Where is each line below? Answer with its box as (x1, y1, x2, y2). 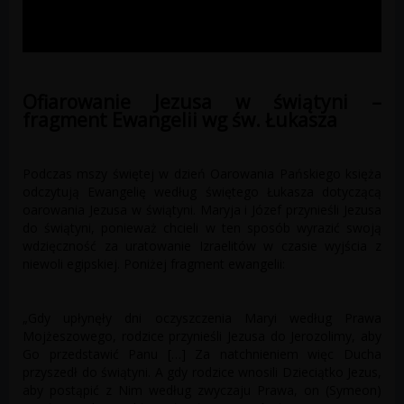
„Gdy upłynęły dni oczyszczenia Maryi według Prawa (23, 309, 381, 327)
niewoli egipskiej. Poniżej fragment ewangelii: (23, 255, 285, 273)
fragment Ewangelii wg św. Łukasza (23, 107, 337, 133)
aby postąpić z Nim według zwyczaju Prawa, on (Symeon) (23, 381, 381, 399)
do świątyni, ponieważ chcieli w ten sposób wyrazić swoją (23, 219, 381, 237)
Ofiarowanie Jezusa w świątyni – (23, 89, 381, 115)
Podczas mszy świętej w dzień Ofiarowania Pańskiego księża (23, 165, 381, 183)
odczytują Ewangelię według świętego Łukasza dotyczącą (23, 183, 381, 201)
